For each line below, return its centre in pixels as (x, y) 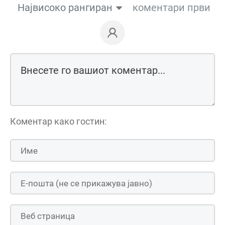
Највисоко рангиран (65, 8)
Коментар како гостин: (58, 122)
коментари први (171, 8)
